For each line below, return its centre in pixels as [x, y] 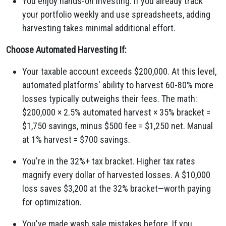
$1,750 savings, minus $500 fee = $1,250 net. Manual [118, 126]
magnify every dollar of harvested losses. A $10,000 [116, 175]
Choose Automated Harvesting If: [66, 50]
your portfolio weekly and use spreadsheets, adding [116, 14]
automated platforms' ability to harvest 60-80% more [118, 85]
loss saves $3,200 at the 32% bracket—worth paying [117, 188]
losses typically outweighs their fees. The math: [110, 99]
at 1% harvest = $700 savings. [76, 139]
